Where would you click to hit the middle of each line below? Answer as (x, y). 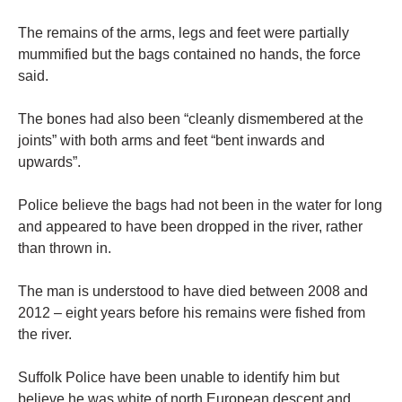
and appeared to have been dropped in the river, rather (190, 227)
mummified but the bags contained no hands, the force (189, 55)
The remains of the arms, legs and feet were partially (184, 33)
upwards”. (49, 162)
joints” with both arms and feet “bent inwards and (171, 141)
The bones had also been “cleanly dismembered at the (191, 119)
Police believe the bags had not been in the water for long (200, 205)
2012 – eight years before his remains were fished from (192, 313)
